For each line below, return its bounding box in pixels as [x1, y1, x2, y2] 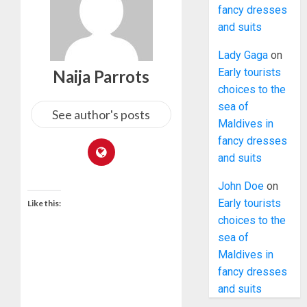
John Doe [218, 180, 265, 193]
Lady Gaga [218, 49, 269, 62]
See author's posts [52, 107, 151, 123]
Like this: [27, 198, 61, 209]
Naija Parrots [53, 66, 150, 87]
